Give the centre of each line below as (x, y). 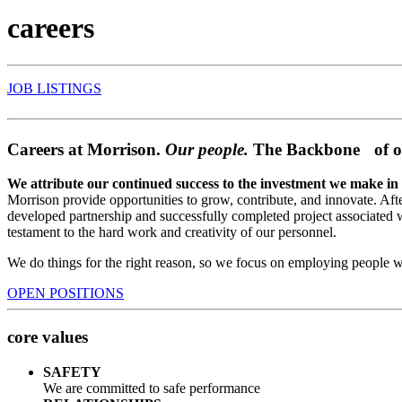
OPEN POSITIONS (66, 293)
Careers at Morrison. (86, 149)
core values (48, 337)
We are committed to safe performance (152, 388)
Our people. (209, 149)
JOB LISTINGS (54, 88)
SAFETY (72, 371)
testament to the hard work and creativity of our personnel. (172, 232)
